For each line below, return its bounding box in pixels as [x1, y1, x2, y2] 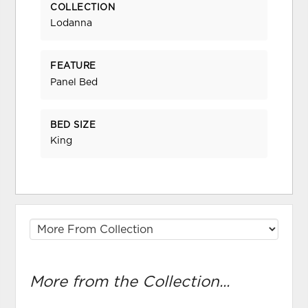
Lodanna [50, 19, 93, 29]
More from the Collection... [30, 274, 230, 289]
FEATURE [50, 62, 96, 71]
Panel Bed [50, 77, 98, 87]
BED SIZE [50, 120, 96, 130]
